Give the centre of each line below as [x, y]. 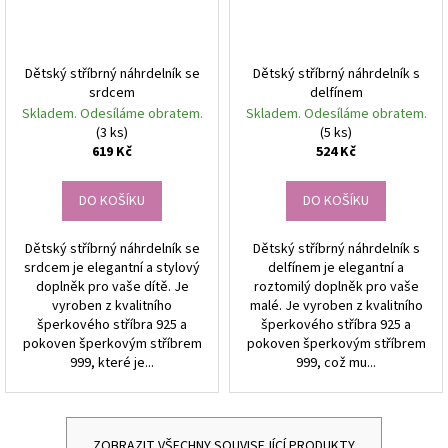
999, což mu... [336, 363]
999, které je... [112, 363]
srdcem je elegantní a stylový [112, 268]
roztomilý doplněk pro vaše [336, 287]
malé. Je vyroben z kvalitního [336, 306]
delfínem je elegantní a [336, 268]
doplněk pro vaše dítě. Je [112, 287]
